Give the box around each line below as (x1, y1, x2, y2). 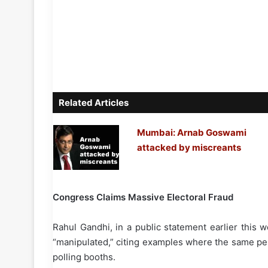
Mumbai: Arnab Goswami (136, 127, 246, 139)
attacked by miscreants (136, 142, 241, 154)
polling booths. (53, 251, 115, 263)
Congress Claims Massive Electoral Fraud (53, 191, 233, 203)
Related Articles (59, 97, 129, 109)
